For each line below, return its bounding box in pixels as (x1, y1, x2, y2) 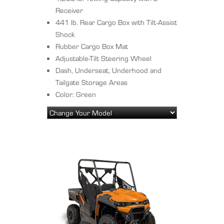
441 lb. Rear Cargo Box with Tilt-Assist (55, 17, 177, 28)
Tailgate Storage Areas (55, 77, 127, 88)
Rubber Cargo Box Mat (55, 41, 128, 52)
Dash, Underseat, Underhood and (55, 65, 161, 76)
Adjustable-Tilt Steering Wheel (55, 53, 151, 64)
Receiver (55, 5, 83, 16)
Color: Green (55, 89, 96, 100)
